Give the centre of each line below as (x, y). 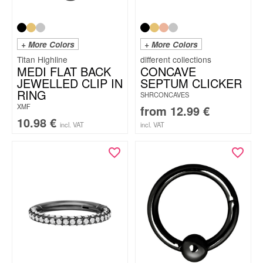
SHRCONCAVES (165, 95)
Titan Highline (42, 59)
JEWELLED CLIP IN (70, 83)
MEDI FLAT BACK (64, 71)
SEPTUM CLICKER (191, 83)
